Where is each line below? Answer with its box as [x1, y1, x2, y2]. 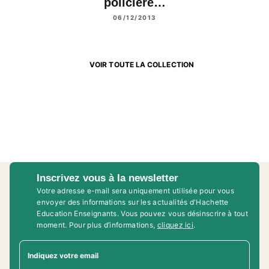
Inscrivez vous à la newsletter [37, 172, 179, 184]
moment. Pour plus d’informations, [37, 220, 157, 229]
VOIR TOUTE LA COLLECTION [89, 60, 194, 70]
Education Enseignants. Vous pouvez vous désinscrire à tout [37, 208, 248, 218]
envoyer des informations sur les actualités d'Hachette [37, 197, 229, 207]
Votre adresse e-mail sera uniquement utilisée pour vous [37, 186, 235, 195]
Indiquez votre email [28, 250, 98, 260]
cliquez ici [157, 220, 194, 229]
